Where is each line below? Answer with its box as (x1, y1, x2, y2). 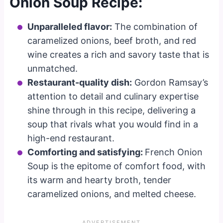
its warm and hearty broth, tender (27, 174, 172, 185)
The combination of (112, 21, 198, 32)
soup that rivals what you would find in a (27, 118, 199, 129)
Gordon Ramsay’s (132, 77, 209, 88)
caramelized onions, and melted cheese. (27, 188, 197, 199)
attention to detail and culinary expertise (27, 91, 199, 102)
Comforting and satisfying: (27, 146, 145, 157)
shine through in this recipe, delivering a (27, 105, 196, 115)
